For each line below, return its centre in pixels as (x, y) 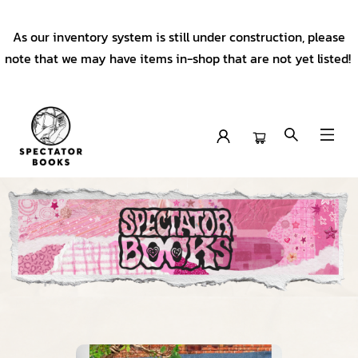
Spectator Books (58, 193)
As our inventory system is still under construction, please (179, 37)
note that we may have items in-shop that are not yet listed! (179, 58)
